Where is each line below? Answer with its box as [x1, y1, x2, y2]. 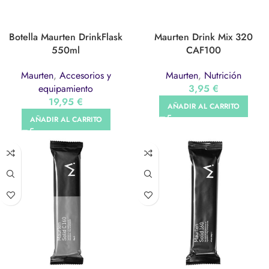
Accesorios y [59, 68, 111, 83]
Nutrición [204, 68, 241, 83]
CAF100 [186, 43, 221, 58]
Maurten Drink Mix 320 [154, 30, 253, 44]
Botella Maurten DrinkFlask [9, 30, 122, 44]
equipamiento [38, 82, 93, 96]
